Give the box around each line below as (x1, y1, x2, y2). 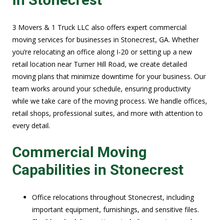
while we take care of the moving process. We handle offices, (12, 96, 207, 106)
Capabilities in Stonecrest (12, 161, 184, 179)
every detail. (12, 120, 50, 130)
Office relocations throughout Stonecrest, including (32, 192, 194, 202)
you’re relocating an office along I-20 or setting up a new (12, 47, 192, 56)
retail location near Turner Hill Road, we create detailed (12, 59, 187, 69)
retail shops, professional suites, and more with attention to (12, 108, 203, 118)
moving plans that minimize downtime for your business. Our (12, 71, 206, 81)
